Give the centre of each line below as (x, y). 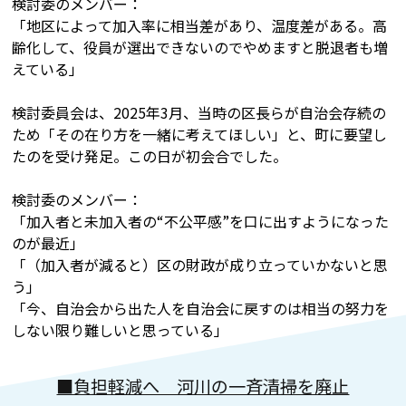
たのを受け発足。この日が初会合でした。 (150, 155)
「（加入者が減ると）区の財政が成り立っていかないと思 (200, 264)
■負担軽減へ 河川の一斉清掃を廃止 (203, 386)
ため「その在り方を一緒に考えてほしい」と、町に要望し (200, 134)
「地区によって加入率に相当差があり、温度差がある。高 (200, 25)
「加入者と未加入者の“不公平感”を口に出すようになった (201, 221)
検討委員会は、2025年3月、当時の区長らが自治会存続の (199, 112)
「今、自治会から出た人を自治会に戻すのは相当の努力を (201, 308)
